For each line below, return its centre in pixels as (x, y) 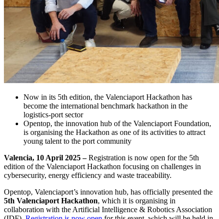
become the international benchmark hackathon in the (106, 106)
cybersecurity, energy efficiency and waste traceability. (88, 175)
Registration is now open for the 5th (144, 157)
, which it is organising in (137, 200)
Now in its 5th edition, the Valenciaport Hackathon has (108, 97)
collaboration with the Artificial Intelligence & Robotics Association (108, 209)
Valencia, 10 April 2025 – (46, 157)
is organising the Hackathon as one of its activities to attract (114, 132)
